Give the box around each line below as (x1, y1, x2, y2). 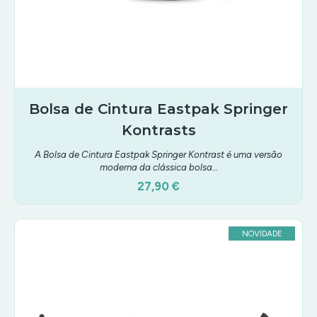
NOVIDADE (241, 229, 282, 238)
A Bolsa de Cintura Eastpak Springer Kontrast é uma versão (35, 149, 282, 160)
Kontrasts (121, 122, 196, 139)
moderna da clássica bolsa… (99, 161, 218, 173)
